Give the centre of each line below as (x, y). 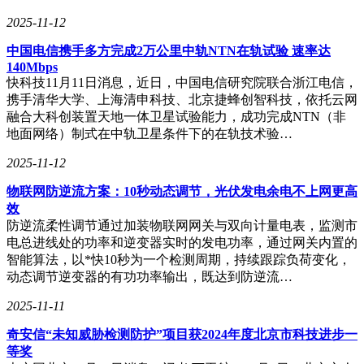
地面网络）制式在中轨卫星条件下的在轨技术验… (149, 133)
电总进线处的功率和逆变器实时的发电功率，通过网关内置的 (182, 242)
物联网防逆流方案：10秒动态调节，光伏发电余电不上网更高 (182, 191)
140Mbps (32, 67)
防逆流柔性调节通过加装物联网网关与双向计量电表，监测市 (182, 225)
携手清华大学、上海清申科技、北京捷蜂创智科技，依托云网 (182, 99)
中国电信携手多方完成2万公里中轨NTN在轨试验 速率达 (169, 50)
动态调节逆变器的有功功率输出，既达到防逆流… (149, 276)
